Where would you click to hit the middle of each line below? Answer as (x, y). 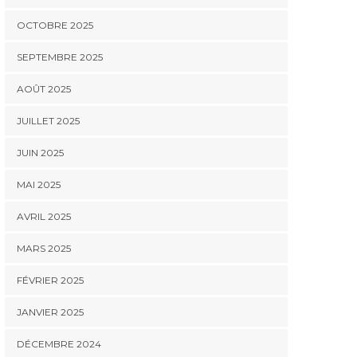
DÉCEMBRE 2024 (59, 344)
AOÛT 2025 (44, 89)
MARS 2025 (44, 248)
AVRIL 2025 (44, 216)
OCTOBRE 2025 (55, 25)
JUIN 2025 (40, 153)
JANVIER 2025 (50, 312)
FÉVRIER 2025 (50, 280)
